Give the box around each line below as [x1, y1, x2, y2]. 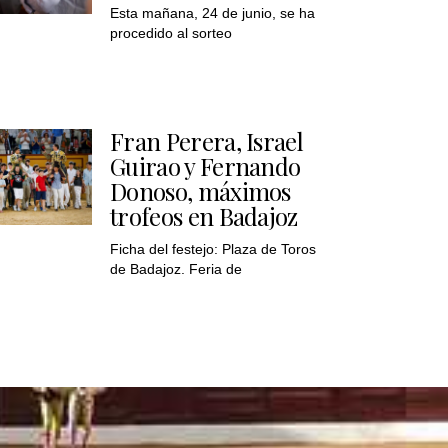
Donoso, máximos [110, 174, 291, 207]
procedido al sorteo [110, 24, 232, 41]
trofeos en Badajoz [110, 199, 298, 232]
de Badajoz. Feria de [110, 260, 242, 277]
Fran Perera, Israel [110, 124, 304, 157]
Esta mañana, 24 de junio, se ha [110, 4, 315, 21]
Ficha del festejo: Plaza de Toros [110, 240, 316, 257]
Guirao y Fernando [110, 149, 301, 182]
